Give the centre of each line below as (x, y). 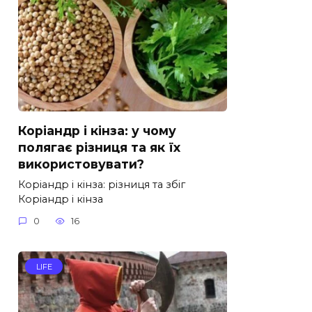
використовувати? (81, 164)
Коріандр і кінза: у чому (97, 130)
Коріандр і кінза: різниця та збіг (102, 184)
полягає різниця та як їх (99, 147)
